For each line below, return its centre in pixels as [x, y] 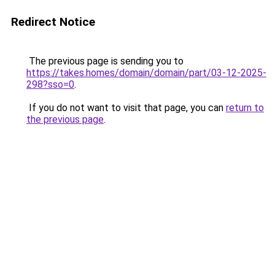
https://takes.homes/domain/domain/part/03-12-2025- [146, 73]
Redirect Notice [53, 22]
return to [245, 108]
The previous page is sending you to [105, 61]
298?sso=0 [50, 84]
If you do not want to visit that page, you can [126, 108]
